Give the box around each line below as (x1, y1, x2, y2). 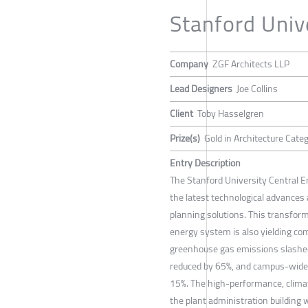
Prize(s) (170, 129, 200, 148)
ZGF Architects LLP (212, 55, 289, 74)
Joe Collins (236, 80, 278, 98)
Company (170, 55, 208, 74)
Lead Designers (170, 80, 232, 98)
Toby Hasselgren (197, 104, 264, 123)
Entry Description (170, 154, 241, 173)
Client (170, 104, 193, 123)
